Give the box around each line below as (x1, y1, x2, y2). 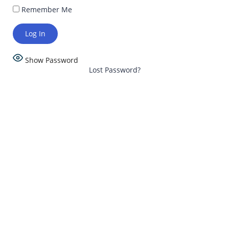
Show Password (25, 55, 78, 65)
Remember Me (19, 5, 72, 15)
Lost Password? (88, 65, 141, 75)
